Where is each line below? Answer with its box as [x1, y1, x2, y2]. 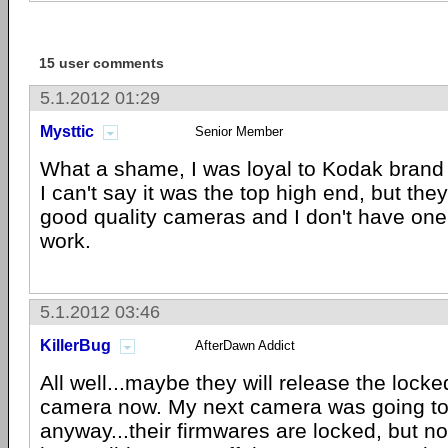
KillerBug [40, 337, 111, 354]
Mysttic [40, 123, 94, 140]
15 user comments [39, 55, 164, 71]
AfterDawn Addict [195, 338, 295, 353]
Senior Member [195, 124, 283, 139]
